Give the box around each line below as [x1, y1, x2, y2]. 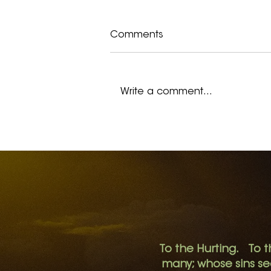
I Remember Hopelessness [125, 122, 268, 134]
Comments [110, 30, 163, 40]
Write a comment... [120, 87, 212, 97]
